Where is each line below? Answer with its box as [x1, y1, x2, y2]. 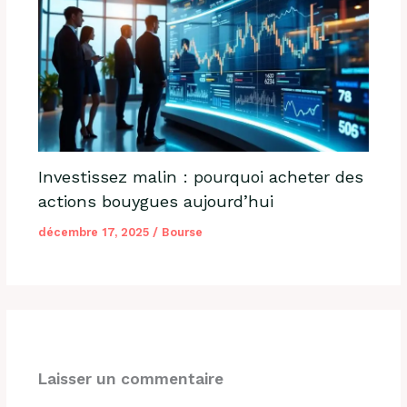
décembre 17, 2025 [37, 224, 153, 239]
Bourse [161, 224, 203, 239]
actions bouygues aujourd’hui [37, 191, 273, 211]
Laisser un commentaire [37, 369, 223, 388]
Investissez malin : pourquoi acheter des [37, 166, 363, 186]
